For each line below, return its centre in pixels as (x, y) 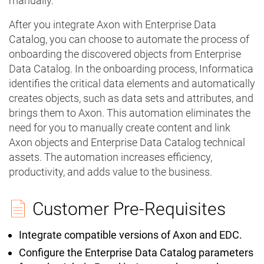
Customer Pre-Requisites (129, 209)
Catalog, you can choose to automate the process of (129, 39)
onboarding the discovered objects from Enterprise (125, 54)
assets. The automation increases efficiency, (110, 157)
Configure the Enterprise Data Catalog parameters (136, 253)
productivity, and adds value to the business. (110, 172)
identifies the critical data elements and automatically (132, 84)
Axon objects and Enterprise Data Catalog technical (127, 143)
